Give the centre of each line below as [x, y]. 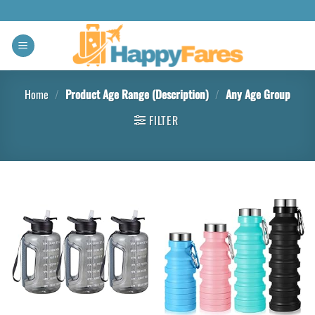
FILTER [163, 120]
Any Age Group [256, 94]
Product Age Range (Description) [137, 94]
